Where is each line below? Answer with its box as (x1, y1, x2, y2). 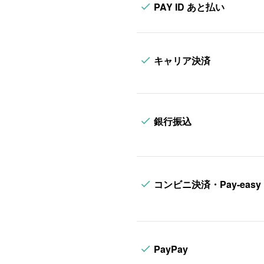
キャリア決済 (154, 53, 210, 67)
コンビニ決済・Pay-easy (154, 177, 261, 191)
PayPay (154, 242, 188, 256)
